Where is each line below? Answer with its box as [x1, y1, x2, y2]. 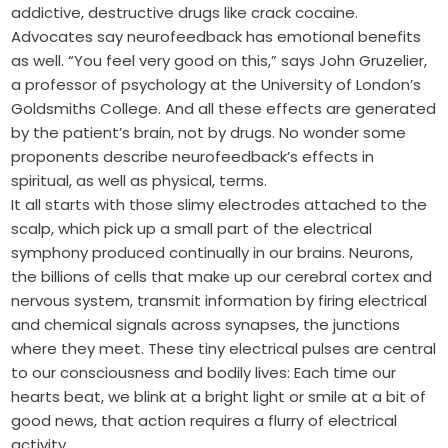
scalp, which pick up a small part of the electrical [11, 218, 373, 240]
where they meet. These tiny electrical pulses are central [11, 338, 437, 360]
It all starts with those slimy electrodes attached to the [11, 194, 428, 216]
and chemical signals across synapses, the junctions [11, 314, 401, 336]
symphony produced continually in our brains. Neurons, [11, 242, 414, 264]
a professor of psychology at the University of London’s [11, 74, 422, 96]
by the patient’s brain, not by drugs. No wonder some [11, 122, 407, 144]
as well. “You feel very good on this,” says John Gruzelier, [11, 50, 428, 72]
